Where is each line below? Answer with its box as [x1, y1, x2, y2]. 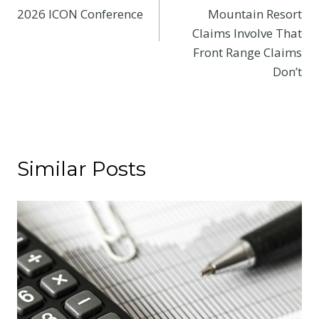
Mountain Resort [208, 5, 302, 22]
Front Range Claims [193, 43, 302, 61]
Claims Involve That [192, 24, 302, 41]
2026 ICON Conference [17, 5, 143, 22]
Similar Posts [17, 156, 146, 181]
